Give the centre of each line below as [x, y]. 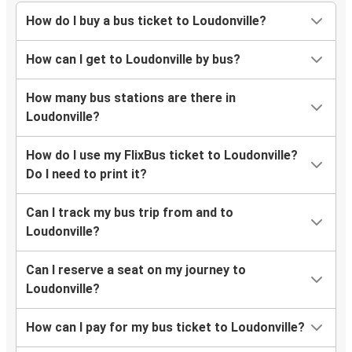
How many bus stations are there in [131, 98]
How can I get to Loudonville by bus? [133, 60]
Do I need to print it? [86, 174]
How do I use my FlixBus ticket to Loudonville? [162, 156]
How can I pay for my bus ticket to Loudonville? [165, 328]
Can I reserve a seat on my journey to [136, 270]
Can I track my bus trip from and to [130, 213]
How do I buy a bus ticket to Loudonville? [146, 21]
